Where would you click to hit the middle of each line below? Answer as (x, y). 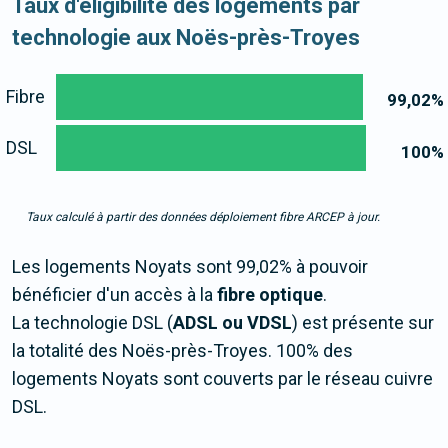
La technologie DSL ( (92, 323)
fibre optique (270, 295)
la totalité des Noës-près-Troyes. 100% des (182, 351)
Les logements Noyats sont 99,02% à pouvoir (190, 267)
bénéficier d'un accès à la (114, 295)
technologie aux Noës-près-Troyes (186, 38)
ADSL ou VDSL (232, 323)
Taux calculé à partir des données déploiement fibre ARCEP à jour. (203, 217)
